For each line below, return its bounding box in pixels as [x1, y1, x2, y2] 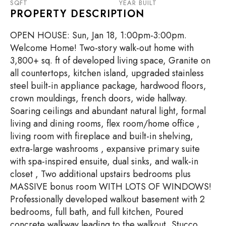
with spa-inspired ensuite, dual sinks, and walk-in [10, 155, 198, 168]
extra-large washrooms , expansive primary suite [10, 142, 200, 155]
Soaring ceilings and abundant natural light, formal [10, 104, 206, 118]
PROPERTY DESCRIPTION [10, 7, 144, 21]
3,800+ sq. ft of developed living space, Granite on [10, 54, 210, 67]
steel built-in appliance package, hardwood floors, [10, 79, 206, 92]
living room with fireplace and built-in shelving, [10, 130, 193, 143]
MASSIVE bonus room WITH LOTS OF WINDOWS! [10, 180, 211, 193]
